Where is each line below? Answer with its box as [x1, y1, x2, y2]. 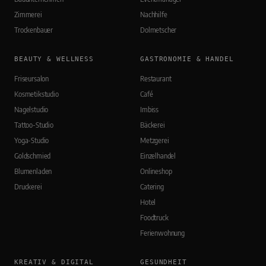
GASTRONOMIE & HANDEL [140, 55, 234, 64]
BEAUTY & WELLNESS [14, 55, 94, 64]
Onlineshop [140, 167, 172, 176]
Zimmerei [14, 10, 42, 20]
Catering [140, 182, 164, 192]
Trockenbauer [14, 26, 53, 35]
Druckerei [14, 182, 42, 192]
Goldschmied [14, 151, 51, 161]
